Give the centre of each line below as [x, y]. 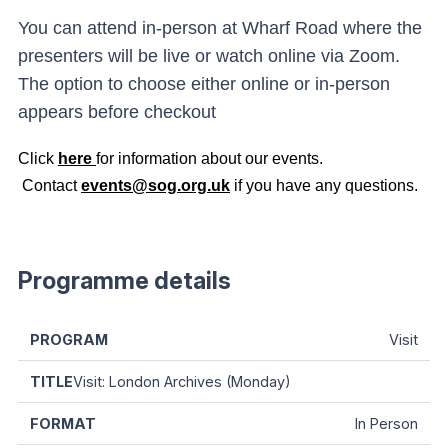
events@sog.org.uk [155, 185]
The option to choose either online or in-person [204, 84]
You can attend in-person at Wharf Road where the [220, 28]
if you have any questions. [324, 185]
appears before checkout [117, 112]
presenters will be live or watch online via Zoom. [209, 56]
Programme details [124, 281]
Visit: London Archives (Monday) [182, 381]
